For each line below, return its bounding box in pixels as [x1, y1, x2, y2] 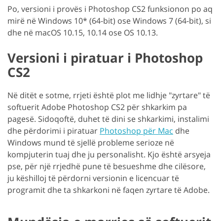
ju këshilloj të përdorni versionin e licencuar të [7, 172, 179, 184]
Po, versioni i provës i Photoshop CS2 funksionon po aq [7, 3, 213, 14]
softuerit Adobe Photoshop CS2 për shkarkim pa [7, 101, 187, 112]
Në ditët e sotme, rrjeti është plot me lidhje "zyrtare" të [7, 89, 210, 101]
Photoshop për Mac [100, 125, 173, 136]
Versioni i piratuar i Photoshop [7, 48, 203, 67]
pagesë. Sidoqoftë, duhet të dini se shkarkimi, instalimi [7, 113, 209, 124]
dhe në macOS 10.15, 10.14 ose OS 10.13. [7, 27, 158, 38]
